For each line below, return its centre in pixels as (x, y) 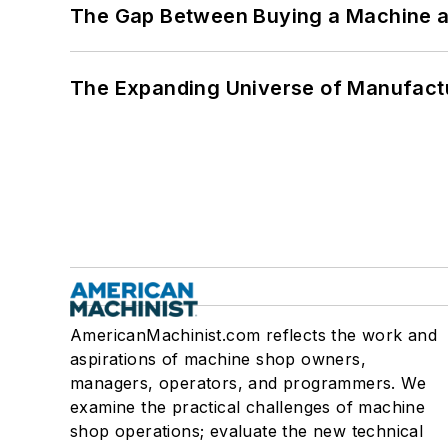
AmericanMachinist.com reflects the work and (254, 335)
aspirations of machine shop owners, (218, 359)
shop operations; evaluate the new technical (247, 431)
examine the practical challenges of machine (248, 407)
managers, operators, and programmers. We (248, 383)
